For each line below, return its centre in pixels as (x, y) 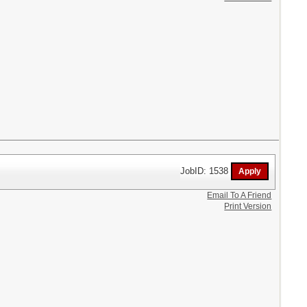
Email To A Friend (240, 195)
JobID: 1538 (206, 171)
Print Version (248, 206)
